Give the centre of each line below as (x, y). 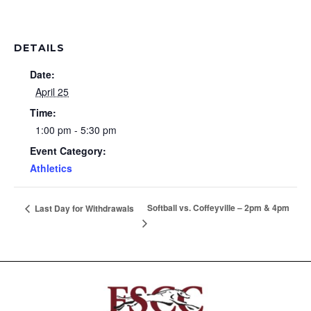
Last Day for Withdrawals (83, 208)
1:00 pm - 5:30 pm (76, 129)
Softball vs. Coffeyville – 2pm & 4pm (219, 208)
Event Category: (68, 150)
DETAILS (39, 48)
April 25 (52, 91)
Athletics (51, 168)
